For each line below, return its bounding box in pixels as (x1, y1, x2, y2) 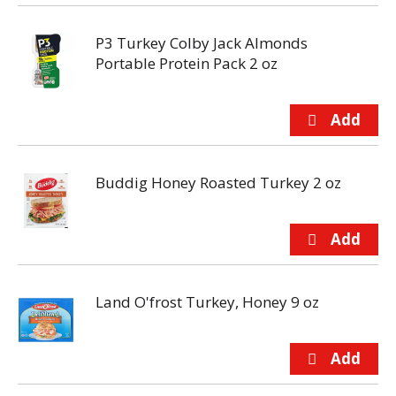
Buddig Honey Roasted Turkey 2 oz (95, 172, 341, 193)
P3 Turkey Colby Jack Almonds (95, 33, 308, 53)
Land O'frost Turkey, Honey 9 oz (95, 292, 319, 312)
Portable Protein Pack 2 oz (95, 53, 278, 73)
